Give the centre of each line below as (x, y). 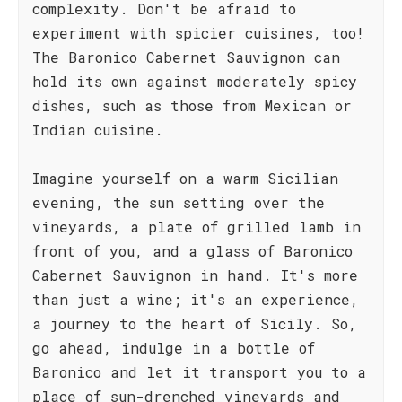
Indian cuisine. (98, 130)
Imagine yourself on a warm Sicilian (185, 178)
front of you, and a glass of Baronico (192, 251)
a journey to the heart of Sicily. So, (195, 323)
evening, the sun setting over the (179, 202)
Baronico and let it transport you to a (199, 372)
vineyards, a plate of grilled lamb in (197, 227)
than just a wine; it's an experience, (196, 299)
